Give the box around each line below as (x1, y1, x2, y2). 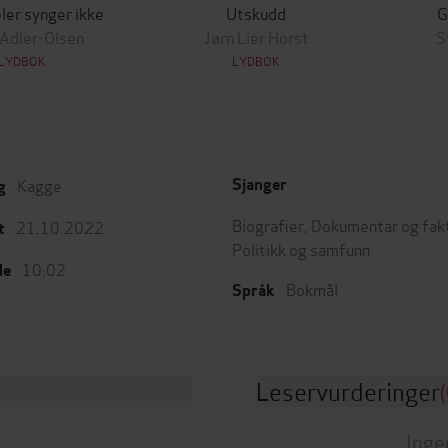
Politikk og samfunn (232, 237, 370, 260)
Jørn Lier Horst (203, 25, 309, 48)
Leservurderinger (256, 373, 440, 408)
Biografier (232, 213, 304, 236)
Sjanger (232, 174, 287, 195)
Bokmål (286, 277, 338, 300)
